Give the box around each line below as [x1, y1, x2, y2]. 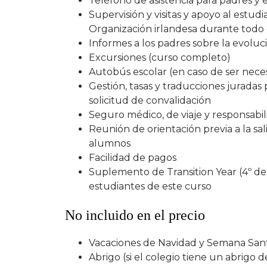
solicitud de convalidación [89, 95, 212, 107]
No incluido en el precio [65, 207, 206, 223]
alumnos [89, 138, 131, 150]
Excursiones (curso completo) [89, 52, 231, 64]
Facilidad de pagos [89, 152, 177, 164]
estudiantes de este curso [89, 181, 212, 193]
